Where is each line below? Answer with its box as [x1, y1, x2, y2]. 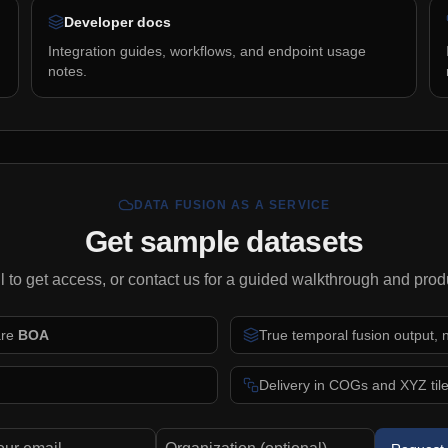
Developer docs [64, 14, 171, 30]
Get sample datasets [84, 225, 364, 258]
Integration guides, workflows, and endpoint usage [48, 43, 366, 59]
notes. [48, 63, 87, 79]
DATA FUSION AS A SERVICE [133, 198, 331, 212]
